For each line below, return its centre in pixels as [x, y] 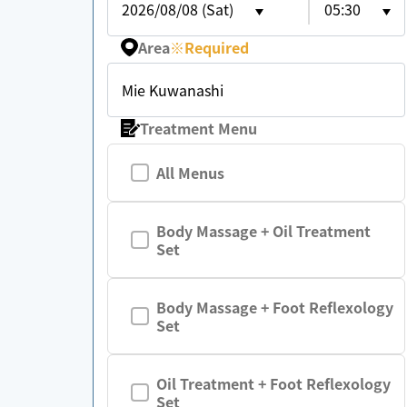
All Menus [190, 173]
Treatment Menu [199, 128]
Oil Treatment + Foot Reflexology [273, 383]
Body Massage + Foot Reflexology [275, 307]
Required [217, 47]
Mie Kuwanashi [173, 90]
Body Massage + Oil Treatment [263, 231]
